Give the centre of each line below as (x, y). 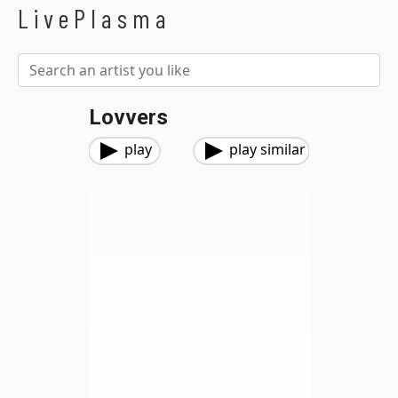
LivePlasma (95, 18)
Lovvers (128, 117)
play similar (267, 149)
